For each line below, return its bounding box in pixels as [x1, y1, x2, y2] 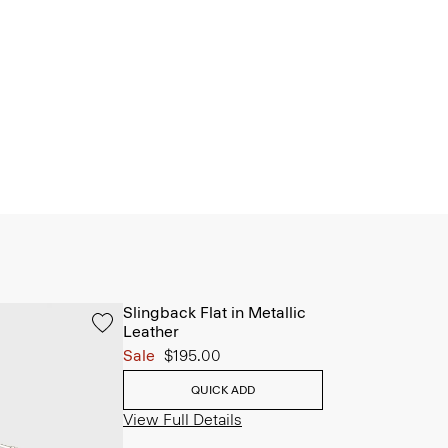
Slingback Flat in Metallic [123, 303, 306, 322]
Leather [123, 322, 179, 341]
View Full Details [123, 410, 242, 429]
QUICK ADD [191, 383, 255, 397]
